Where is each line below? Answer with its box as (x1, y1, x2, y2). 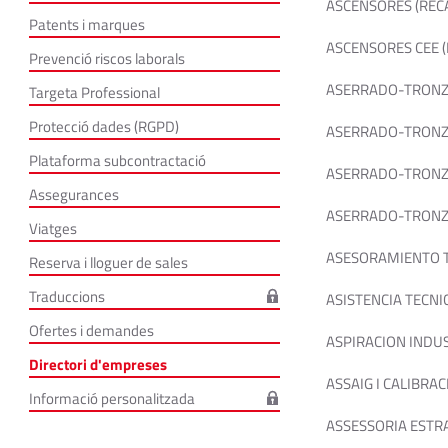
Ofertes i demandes (28, 319, 154, 342)
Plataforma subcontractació (28, 149, 206, 172)
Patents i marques (28, 13, 145, 36)
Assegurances (28, 183, 119, 206)
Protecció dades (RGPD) (28, 115, 179, 138)
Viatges (28, 217, 77, 240)
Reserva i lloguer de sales (28, 251, 188, 274)
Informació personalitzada (28, 387, 195, 410)
